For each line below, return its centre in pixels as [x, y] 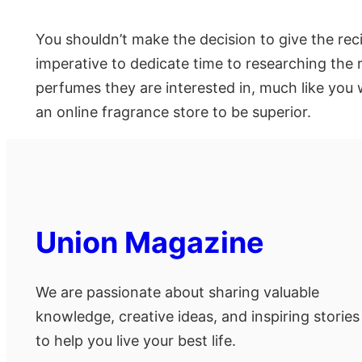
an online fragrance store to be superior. [173, 112]
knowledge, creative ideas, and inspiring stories [198, 317]
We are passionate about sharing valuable [177, 293]
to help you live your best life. [136, 341]
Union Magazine [150, 243]
